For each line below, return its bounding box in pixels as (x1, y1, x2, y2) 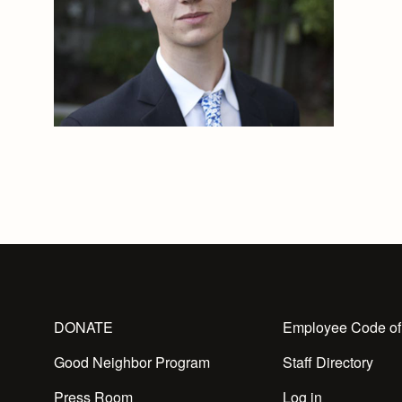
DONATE (54, 317, 113, 337)
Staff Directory (283, 352, 373, 372)
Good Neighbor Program (54, 352, 210, 372)
